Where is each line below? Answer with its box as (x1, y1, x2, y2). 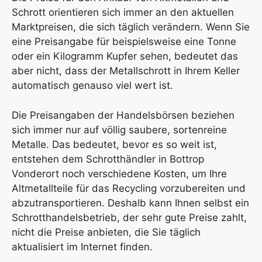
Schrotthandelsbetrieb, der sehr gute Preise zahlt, (12, 211, 247, 223)
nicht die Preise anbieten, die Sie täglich (12, 226, 201, 238)
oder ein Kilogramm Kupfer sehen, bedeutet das (12, 50, 238, 63)
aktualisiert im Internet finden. (12, 240, 153, 253)
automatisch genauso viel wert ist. (12, 80, 173, 92)
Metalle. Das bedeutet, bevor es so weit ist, (12, 138, 217, 150)
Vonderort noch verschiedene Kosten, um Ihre (12, 167, 227, 180)
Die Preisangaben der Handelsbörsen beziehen (12, 109, 235, 121)
